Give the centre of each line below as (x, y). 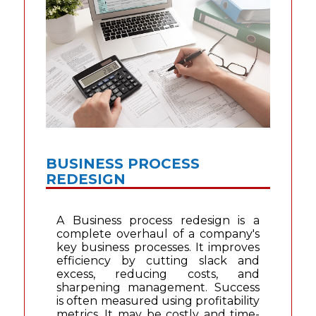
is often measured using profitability (158, 301)
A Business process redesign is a (158, 221)
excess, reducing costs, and (158, 274)
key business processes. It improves (158, 248)
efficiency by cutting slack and (158, 261)
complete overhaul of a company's (158, 234)
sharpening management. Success (158, 288)
